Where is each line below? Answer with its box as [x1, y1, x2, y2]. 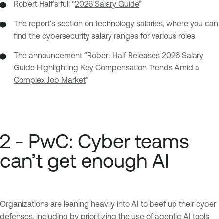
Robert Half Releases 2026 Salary [87, 51, 203, 60]
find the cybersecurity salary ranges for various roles [14, 31, 195, 41]
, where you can [163, 19, 218, 28]
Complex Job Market [14, 75, 86, 85]
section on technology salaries [57, 19, 163, 28]
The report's [14, 19, 57, 28]
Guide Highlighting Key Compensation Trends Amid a [14, 63, 199, 72]
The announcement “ [14, 51, 87, 60]
